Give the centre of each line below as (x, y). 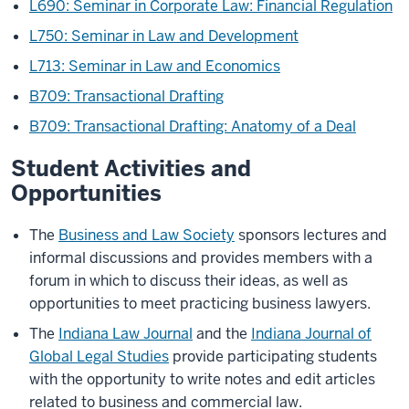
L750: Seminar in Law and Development (164, 36)
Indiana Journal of (311, 334)
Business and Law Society (147, 235)
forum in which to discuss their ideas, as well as (189, 281)
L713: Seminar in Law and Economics (155, 66)
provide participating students (273, 357)
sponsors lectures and (311, 235)
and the (222, 334)
